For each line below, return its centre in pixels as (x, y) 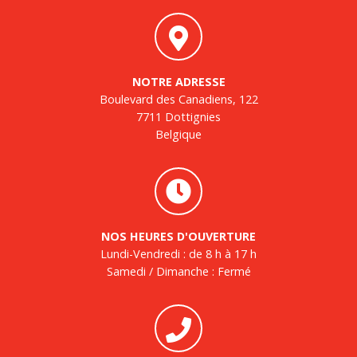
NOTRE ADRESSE (178, 82)
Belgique (178, 134)
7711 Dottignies (178, 117)
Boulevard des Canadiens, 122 (178, 99)
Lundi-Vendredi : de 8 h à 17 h (178, 254)
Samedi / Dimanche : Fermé (178, 271)
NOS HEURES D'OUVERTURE (178, 236)
